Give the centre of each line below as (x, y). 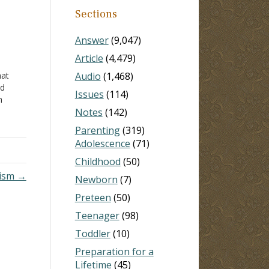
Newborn (96, 179)
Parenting (97, 130)
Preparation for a (114, 251)
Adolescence (102, 143)
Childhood (98, 161)
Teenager (97, 215)
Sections (96, 14)
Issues (89, 94)
